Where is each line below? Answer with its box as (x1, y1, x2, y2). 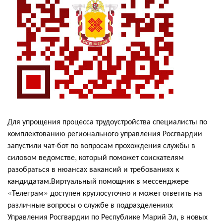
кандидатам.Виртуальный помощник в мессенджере (7, 174, 189, 186)
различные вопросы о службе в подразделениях (7, 198, 173, 210)
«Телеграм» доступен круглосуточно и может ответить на (7, 186, 202, 198)
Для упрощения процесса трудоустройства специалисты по (7, 115, 207, 127)
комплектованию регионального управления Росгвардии (7, 127, 202, 139)
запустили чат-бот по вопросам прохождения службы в (7, 139, 195, 151)
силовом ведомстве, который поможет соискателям (7, 151, 184, 163)
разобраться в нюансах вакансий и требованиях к (7, 163, 179, 174)
